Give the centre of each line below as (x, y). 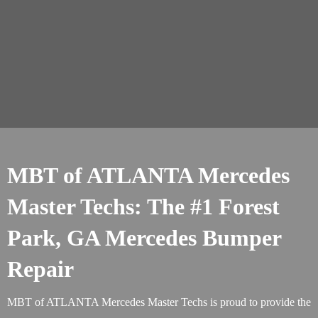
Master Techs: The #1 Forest (143, 207)
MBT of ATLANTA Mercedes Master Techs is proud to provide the (159, 302)
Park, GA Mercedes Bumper (144, 238)
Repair (40, 269)
